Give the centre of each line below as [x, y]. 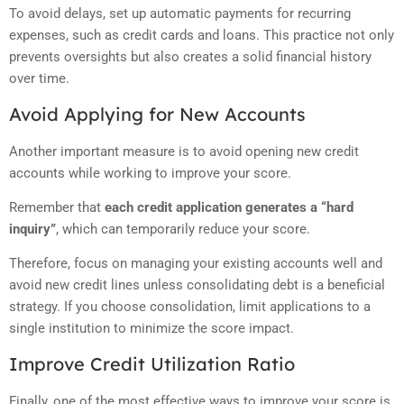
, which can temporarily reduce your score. [183, 229]
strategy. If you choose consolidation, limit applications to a [190, 307]
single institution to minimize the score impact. [151, 329]
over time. [39, 79]
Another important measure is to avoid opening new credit [184, 151]
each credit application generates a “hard [229, 207]
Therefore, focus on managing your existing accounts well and [196, 264]
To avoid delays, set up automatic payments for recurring [180, 14]
